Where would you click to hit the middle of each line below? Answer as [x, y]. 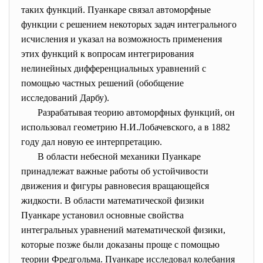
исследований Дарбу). [68, 98]
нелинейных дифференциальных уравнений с [114, 68]
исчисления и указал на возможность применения [122, 39]
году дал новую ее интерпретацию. [94, 142]
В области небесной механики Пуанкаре [111, 156]
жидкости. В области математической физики [113, 200]
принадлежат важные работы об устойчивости [115, 171]
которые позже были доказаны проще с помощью [120, 245]
